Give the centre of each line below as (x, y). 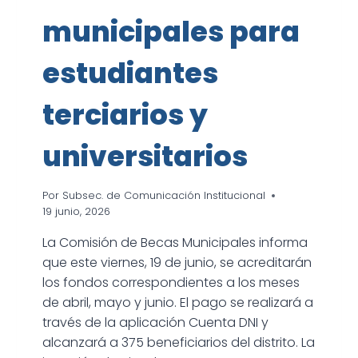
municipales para (171, 32)
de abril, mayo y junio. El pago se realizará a (178, 303)
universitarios (145, 157)
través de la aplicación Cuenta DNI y (156, 323)
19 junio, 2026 (77, 212)
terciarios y (125, 115)
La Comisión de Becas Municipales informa (175, 243)
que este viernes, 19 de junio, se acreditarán (177, 263)
